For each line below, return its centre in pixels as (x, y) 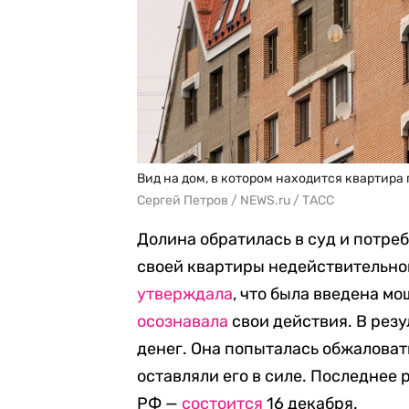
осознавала (183, 322)
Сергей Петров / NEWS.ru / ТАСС (236, 201)
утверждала (185, 294)
